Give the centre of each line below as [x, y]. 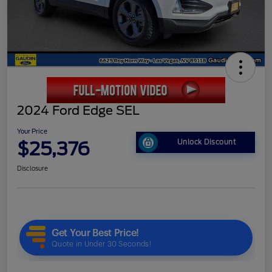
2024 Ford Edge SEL [78, 110]
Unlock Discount [206, 142]
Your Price [32, 131]
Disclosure [32, 168]
